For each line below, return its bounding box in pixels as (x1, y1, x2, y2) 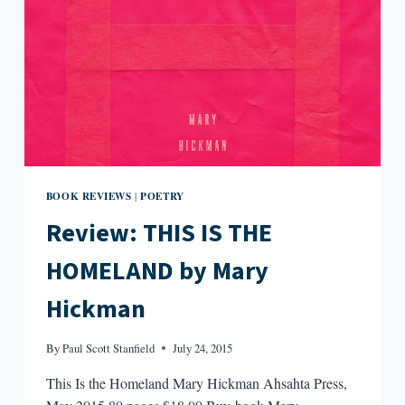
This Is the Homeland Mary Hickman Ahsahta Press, (45, 373, 347, 393)
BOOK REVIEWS (45, 188, 132, 204)
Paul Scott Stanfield (62, 340, 155, 357)
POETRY (140, 188, 184, 204)
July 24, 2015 (173, 340, 233, 357)
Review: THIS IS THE (45, 214, 272, 251)
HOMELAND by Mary (45, 252, 268, 289)
